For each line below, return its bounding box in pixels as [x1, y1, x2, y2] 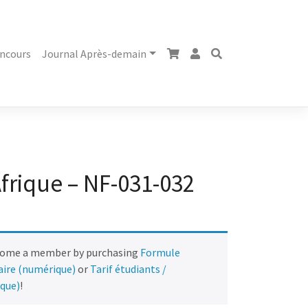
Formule [140, 245, 181, 260]
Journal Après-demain [42, 47, 147, 61]
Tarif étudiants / [90, 262, 167, 276]
